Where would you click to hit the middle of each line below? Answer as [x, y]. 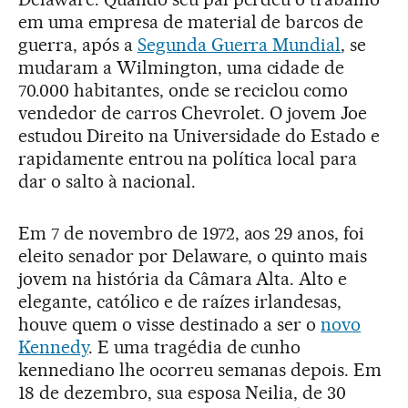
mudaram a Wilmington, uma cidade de [182, 68]
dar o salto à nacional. [107, 182]
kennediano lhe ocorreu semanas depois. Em [200, 370]
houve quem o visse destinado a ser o [170, 325]
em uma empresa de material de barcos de [191, 22]
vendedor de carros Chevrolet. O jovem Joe [193, 113]
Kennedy [53, 347]
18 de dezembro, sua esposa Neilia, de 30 [183, 393]
